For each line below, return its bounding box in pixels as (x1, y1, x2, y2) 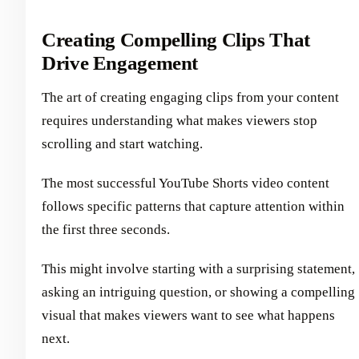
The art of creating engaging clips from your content (42, 89, 339, 105)
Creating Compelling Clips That (42, 29, 310, 51)
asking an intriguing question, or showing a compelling (42, 284, 355, 300)
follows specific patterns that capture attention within (42, 198, 345, 214)
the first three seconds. (42, 221, 170, 237)
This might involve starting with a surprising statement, (42, 260, 355, 276)
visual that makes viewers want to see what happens (42, 307, 335, 323)
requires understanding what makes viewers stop (42, 112, 317, 128)
